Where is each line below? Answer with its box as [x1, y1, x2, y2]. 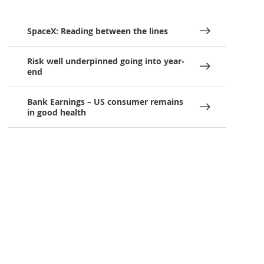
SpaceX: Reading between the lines [27, 25, 169, 37]
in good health [27, 107, 87, 118]
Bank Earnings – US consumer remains [27, 96, 184, 107]
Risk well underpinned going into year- [27, 55, 185, 67]
